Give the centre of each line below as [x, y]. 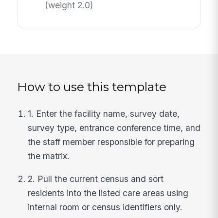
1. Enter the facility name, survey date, [104, 113]
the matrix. [49, 156]
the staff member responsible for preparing [111, 142]
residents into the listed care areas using [108, 193]
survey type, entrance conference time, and [114, 127]
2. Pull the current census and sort [96, 179]
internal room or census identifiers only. [105, 207]
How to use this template [92, 86]
